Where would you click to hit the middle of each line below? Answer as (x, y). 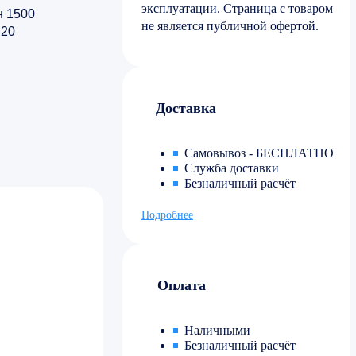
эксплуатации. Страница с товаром (237, 9)
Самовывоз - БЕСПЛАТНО (259, 153)
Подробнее (167, 215)
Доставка (186, 108)
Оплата (182, 286)
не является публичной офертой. (230, 26)
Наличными (217, 331)
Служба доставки (232, 168)
